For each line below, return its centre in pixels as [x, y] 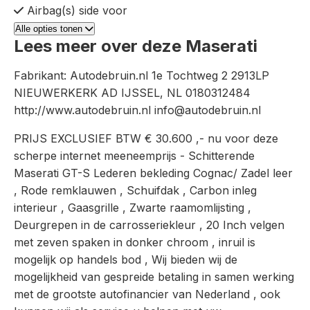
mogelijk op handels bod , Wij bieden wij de [126, 259]
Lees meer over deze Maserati [136, 46]
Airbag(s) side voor [77, 10]
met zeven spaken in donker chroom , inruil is [135, 242]
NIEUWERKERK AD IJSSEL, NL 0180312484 [132, 93]
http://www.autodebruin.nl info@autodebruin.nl [137, 110]
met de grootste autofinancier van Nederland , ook [147, 294]
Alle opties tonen [50, 29]
